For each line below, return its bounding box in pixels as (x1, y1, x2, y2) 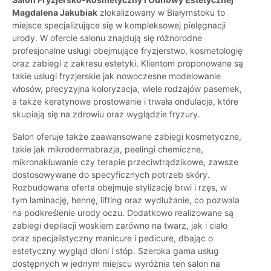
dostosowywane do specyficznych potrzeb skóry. (12, 169, 210, 180)
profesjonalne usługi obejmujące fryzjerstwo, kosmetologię (12, 45, 243, 56)
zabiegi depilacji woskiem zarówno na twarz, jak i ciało (12, 220, 227, 231)
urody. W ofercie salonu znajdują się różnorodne (12, 33, 202, 44)
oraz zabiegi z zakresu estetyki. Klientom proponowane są (12, 58, 243, 69)
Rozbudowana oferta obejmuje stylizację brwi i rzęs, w (12, 182, 227, 193)
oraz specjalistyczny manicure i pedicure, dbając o (12, 233, 213, 244)
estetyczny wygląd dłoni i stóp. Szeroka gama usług (12, 246, 219, 256)
